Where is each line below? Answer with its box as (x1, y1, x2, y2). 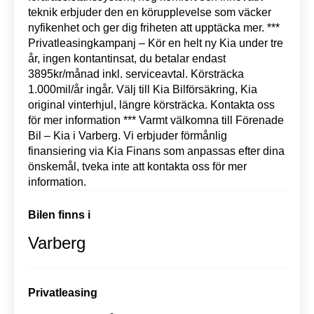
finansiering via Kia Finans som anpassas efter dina (28, 145, 285, 157)
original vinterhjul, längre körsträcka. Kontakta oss (28, 99, 275, 111)
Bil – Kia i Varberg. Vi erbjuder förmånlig (28, 130, 227, 142)
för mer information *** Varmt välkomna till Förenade (28, 114, 284, 126)
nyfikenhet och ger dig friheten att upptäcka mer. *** (28, 22, 280, 34)
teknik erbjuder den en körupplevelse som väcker (28, 6, 271, 18)
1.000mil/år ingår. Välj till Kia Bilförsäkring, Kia (28, 83, 257, 95)
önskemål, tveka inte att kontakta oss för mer (28, 161, 247, 172)
